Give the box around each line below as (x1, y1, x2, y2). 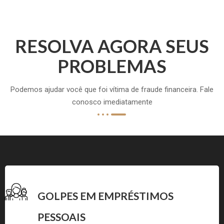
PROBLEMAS (57, 55, 166, 77)
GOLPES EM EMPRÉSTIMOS (37, 189, 173, 202)
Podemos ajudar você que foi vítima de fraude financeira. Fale (10, 85, 213, 94)
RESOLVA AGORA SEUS (15, 35, 209, 57)
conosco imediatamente (71, 97, 152, 107)
